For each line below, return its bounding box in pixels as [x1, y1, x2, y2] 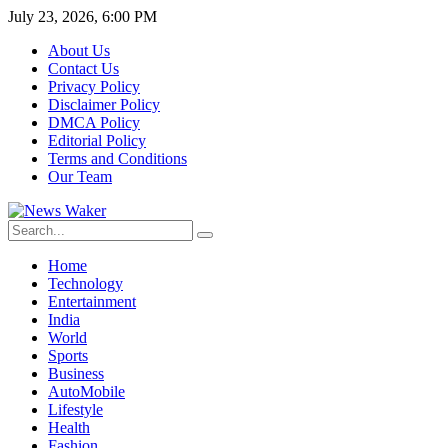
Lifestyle [48, 401, 103, 418]
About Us [48, 42, 110, 59]
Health [48, 419, 90, 436]
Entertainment [48, 293, 136, 310]
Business [48, 365, 104, 382]
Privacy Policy [48, 78, 140, 95]
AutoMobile [48, 383, 125, 400]
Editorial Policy [48, 132, 146, 149]
